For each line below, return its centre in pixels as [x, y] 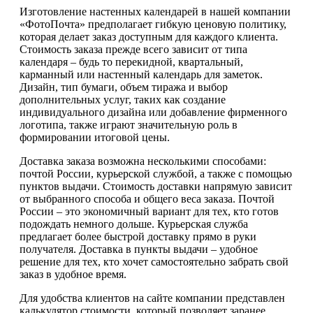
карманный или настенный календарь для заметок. [141, 74]
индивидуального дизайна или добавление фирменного [153, 112]
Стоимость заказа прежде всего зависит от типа [133, 49]
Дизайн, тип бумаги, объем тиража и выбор [124, 87]
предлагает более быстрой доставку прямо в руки [138, 236]
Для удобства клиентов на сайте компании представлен [152, 298]
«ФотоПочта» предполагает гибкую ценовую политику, [153, 24]
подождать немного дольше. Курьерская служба [134, 224]
